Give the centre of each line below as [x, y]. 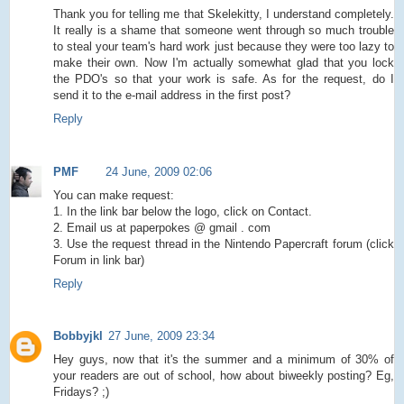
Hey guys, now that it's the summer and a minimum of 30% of [224, 360]
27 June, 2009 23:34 [161, 336]
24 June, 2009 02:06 [159, 171]
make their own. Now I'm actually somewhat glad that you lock [224, 62]
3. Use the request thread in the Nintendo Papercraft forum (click [224, 243]
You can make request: [114, 195]
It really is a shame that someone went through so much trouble [224, 30]
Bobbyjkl [78, 336]
